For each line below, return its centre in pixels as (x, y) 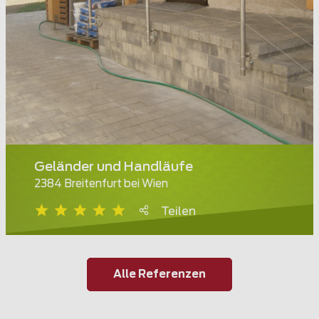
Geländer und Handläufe (114, 168)
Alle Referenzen (159, 274)
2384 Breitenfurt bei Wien (101, 184)
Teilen (178, 212)
